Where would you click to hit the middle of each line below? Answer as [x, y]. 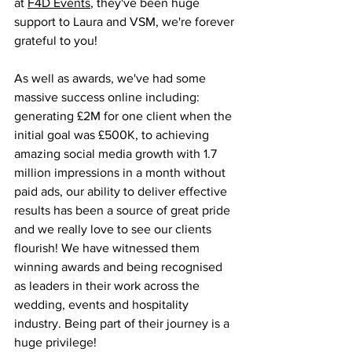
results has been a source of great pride [124, 211]
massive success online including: [108, 97]
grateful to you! [57, 41]
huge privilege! [59, 343]
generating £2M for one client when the [125, 116]
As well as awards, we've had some [112, 79]
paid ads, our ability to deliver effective [122, 192]
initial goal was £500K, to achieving [113, 135]
